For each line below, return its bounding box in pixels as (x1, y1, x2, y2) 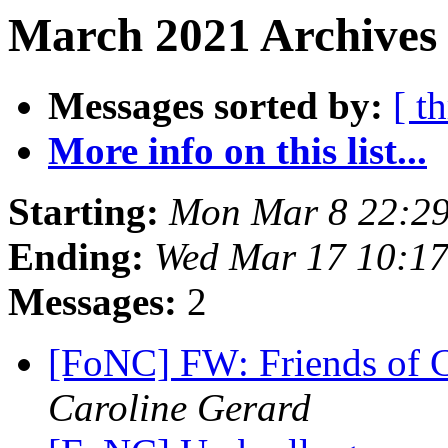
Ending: (8, 235, 144, 279)
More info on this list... (48, 129, 427, 173)
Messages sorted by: (48, 84, 383, 128)
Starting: (8, 190, 159, 234)
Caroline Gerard (48, 386, 311, 430)
